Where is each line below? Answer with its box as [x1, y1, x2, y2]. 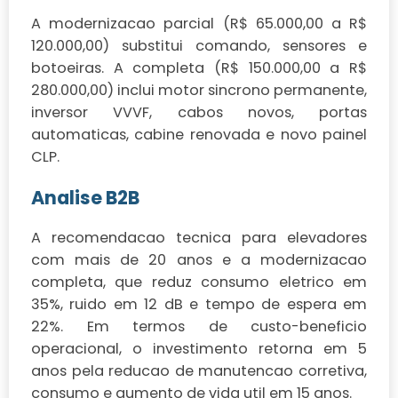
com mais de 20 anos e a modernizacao [31, 250, 367, 271]
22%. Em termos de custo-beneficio [31, 316, 367, 338]
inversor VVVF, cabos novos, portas [31, 101, 367, 123]
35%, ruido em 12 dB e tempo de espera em [31, 294, 367, 315]
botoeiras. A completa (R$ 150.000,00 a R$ [31, 57, 367, 78]
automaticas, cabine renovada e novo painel [31, 123, 367, 145]
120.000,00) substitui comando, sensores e [31, 35, 367, 56]
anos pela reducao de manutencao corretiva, [31, 361, 367, 382]
